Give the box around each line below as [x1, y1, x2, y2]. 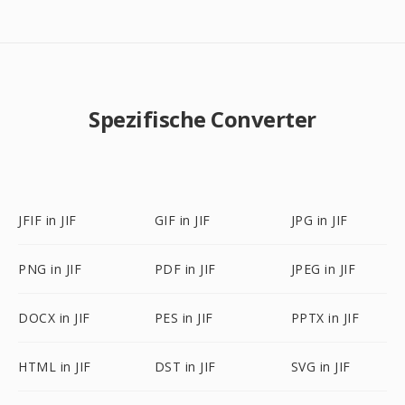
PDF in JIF [154, 260, 216, 278]
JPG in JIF [290, 212, 348, 229]
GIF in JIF [154, 212, 211, 229]
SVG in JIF [290, 358, 351, 375]
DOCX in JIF [18, 309, 90, 326]
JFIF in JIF [18, 212, 77, 229]
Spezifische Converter [89, 104, 316, 134]
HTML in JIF [18, 358, 91, 375]
